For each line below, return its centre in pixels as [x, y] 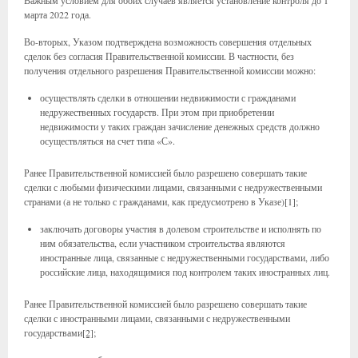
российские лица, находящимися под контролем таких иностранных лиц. [185, 272]
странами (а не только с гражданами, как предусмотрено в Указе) [154, 201]
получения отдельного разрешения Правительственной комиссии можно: [170, 70]
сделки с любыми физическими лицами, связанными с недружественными [173, 187]
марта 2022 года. [58, 14]
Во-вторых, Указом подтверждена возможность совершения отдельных [168, 42]
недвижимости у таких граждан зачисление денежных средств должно [180, 126]
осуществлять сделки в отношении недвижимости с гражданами [168, 97]
